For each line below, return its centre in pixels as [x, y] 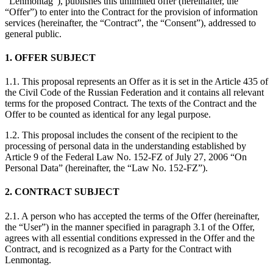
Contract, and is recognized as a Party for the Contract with [118, 249]
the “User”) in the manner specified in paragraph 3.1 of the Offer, [130, 227]
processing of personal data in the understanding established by [126, 146]
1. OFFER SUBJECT [50, 57]
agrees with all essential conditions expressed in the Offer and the [130, 238]
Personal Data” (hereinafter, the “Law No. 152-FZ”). [106, 168]
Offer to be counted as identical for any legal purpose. [108, 115]
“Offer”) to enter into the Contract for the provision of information [131, 12]
